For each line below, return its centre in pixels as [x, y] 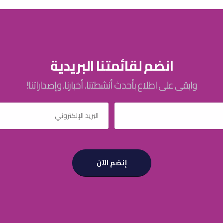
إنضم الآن [117, 163]
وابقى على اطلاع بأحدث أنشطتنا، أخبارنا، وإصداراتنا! [111, 85]
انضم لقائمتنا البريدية [111, 65]
